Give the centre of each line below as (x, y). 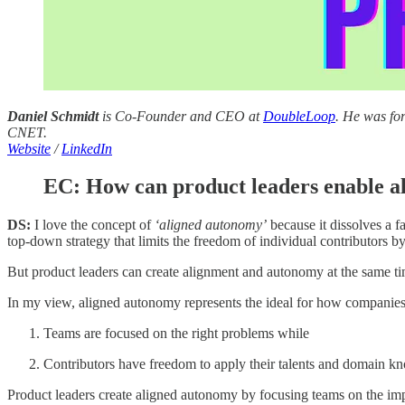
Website (29, 148)
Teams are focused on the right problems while (176, 334)
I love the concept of (93, 225)
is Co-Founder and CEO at (181, 116)
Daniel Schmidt (53, 116)
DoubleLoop (299, 116)
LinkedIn (87, 148)
